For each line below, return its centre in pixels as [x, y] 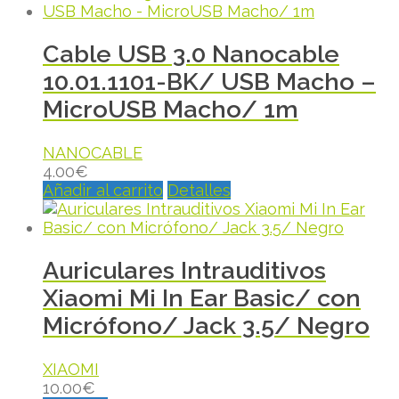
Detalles [199, 190]
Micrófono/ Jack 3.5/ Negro [206, 326]
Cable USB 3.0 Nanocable [191, 54]
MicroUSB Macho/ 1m [171, 110]
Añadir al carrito [103, 190]
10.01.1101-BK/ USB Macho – [209, 82]
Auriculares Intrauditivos [184, 271]
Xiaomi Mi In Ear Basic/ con [202, 298]
